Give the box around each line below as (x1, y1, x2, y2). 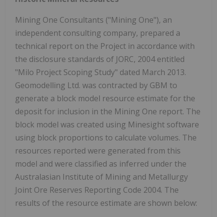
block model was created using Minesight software (15, 119, 199, 130)
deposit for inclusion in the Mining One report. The (15, 106, 201, 117)
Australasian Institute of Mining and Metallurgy (15, 171, 188, 183)
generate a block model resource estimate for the (15, 93, 195, 104)
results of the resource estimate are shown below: (15, 198, 197, 209)
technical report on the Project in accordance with (15, 41, 195, 52)
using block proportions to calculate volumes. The (15, 132, 197, 143)
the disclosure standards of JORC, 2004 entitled (15, 54, 185, 65)
